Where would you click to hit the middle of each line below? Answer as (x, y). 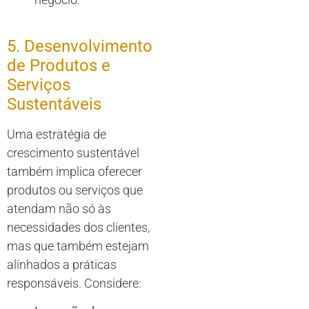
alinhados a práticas (62, 264)
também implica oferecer (74, 171)
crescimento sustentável (73, 152)
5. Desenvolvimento (80, 46)
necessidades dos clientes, (78, 227)
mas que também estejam (78, 246)
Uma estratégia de (57, 134)
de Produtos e (59, 65)
